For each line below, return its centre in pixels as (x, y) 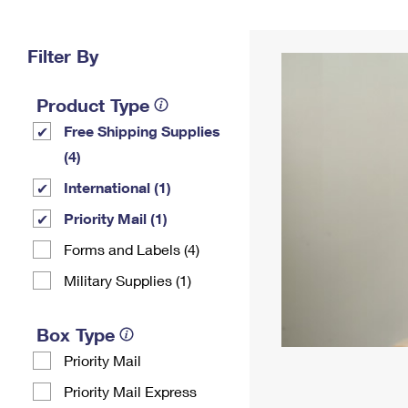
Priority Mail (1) (116, 218)
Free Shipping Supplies (142, 131)
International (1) (117, 187)
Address (298, 39)
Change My (298, 24)
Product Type (93, 105)
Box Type (76, 334)
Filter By (63, 56)
